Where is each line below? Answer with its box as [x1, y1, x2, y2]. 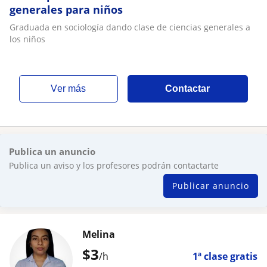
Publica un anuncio [9, 145, 95, 157]
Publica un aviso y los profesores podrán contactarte [9, 160, 219, 171]
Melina [82, 228, 115, 241]
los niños [10, 33, 45, 45]
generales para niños [10, 2, 123, 17]
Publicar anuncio [172, 180, 249, 191]
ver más [57, 83, 86, 94]
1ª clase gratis [193, 250, 257, 263]
